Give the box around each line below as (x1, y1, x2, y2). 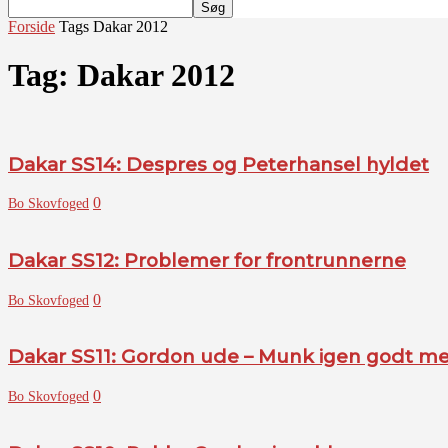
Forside (8, 18, 55, 35)
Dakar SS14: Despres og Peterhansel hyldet (8, 152, 429, 176)
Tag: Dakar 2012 (8, 57, 235, 94)
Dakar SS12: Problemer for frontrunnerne (8, 249, 406, 273)
